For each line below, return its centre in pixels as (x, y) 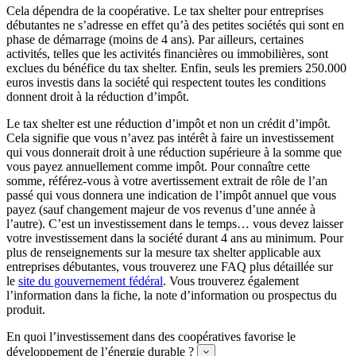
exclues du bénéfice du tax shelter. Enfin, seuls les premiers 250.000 (176, 68)
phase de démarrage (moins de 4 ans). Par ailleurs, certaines (155, 39)
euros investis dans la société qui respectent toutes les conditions (166, 82)
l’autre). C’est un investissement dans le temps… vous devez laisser (175, 223)
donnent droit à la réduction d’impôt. (98, 96)
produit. (26, 309)
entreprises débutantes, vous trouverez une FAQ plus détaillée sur (170, 266)
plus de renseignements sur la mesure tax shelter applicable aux (164, 252)
